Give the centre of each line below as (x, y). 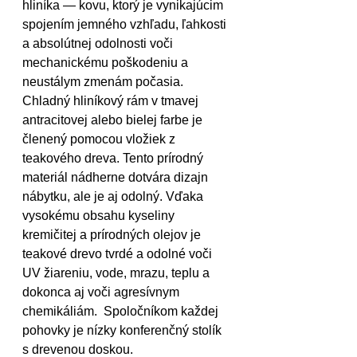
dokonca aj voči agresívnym (102, 292)
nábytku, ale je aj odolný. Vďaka (114, 196)
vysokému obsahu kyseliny (100, 215)
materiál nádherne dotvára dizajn (117, 177)
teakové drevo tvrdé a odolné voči (119, 253)
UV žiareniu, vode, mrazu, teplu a (118, 273)
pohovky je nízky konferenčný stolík (124, 330)
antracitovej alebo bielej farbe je (114, 120)
